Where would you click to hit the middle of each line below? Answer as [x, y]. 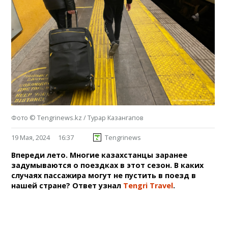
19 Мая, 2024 [31, 137]
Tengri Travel [148, 185]
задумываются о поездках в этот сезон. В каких [108, 165]
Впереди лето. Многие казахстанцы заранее [99, 155]
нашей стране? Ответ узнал [67, 185]
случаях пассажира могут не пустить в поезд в [104, 175]
